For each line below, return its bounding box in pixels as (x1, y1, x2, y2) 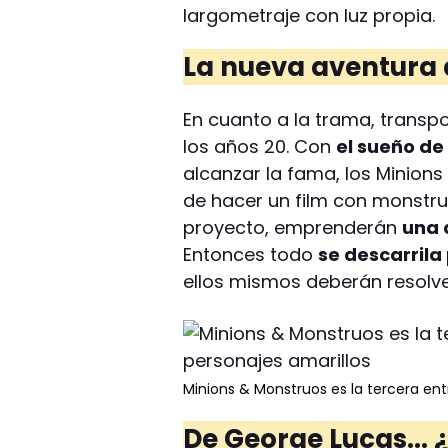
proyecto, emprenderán (183, 214, 403, 240)
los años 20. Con (183, 133, 337, 159)
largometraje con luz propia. (183, 2, 436, 28)
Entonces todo (183, 241, 319, 267)
